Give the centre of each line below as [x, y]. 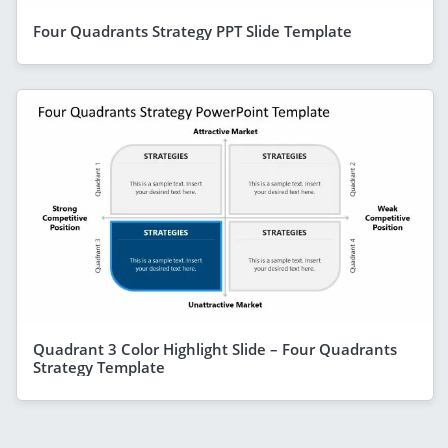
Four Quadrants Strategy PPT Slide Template [192, 30]
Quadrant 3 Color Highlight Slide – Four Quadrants [215, 348]
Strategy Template [99, 366]
